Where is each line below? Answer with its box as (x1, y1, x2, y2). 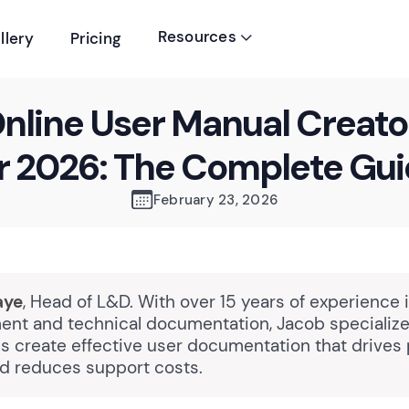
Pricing (70, 28, 122, 48)
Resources (158, 26, 241, 47)
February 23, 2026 (152, 191, 278, 209)
